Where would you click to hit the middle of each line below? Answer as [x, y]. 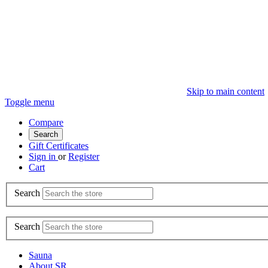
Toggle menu [30, 102]
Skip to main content [226, 91]
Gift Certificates [59, 146]
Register [84, 156]
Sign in [43, 156]
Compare [46, 122]
